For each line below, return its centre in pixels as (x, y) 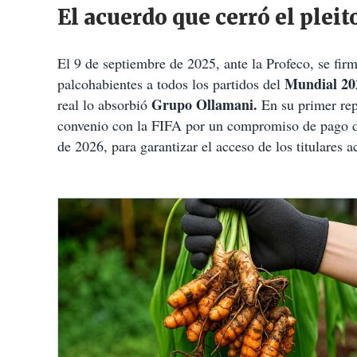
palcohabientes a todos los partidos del (171, 84)
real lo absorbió (104, 105)
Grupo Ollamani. (204, 105)
